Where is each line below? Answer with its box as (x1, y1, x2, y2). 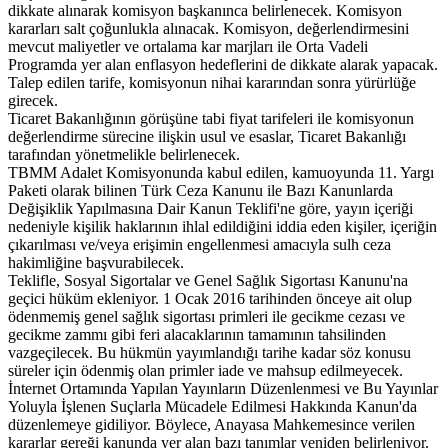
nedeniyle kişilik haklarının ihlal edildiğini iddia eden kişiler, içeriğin (8, 217, 437, 235)
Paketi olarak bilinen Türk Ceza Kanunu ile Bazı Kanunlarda (8, 181, 393, 199)
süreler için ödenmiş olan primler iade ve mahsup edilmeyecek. (8, 361, 403, 379)
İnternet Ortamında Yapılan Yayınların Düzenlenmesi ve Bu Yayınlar (8, 379, 438, 397)
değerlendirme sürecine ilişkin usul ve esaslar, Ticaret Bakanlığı (8, 127, 406, 145)
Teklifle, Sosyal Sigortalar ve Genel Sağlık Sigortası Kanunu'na (8, 271, 408, 289)
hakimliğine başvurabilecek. (8, 253, 184, 271)
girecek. (8, 91, 58, 109)
